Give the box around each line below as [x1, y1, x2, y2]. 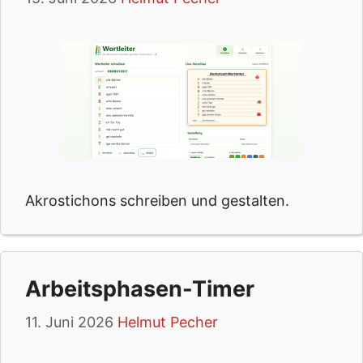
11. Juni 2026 [25, 314, 113, 331]
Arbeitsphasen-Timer [25, 275, 254, 302]
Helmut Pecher [117, 314, 218, 331]
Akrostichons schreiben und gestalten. [25, 192, 289, 209]
